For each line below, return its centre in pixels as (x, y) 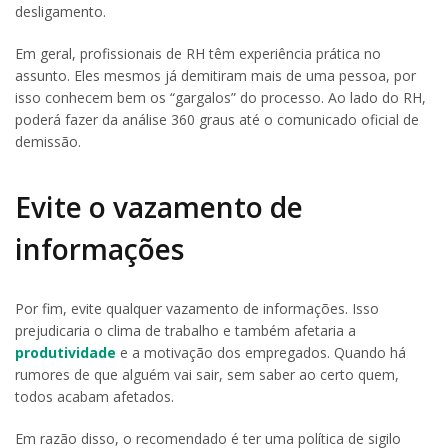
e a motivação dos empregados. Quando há (261, 353)
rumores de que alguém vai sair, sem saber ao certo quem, (207, 375)
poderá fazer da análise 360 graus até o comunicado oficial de (217, 119)
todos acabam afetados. (94, 397)
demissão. (48, 141)
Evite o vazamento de (159, 207)
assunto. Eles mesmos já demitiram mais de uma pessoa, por (215, 75)
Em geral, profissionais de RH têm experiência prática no (198, 53)
